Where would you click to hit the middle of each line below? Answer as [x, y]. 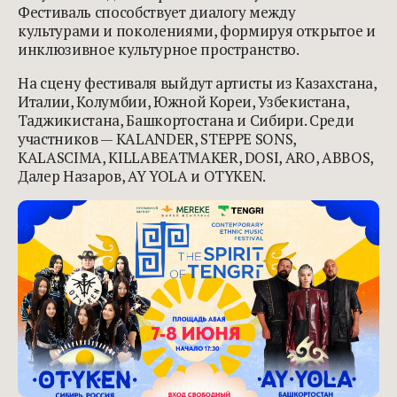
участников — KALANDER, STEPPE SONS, [157, 138]
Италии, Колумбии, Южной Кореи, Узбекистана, [183, 101]
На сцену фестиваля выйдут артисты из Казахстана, [197, 82]
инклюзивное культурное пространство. [159, 49]
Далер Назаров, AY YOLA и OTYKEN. [142, 175]
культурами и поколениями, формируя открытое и [197, 30]
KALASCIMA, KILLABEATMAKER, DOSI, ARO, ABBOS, [196, 157]
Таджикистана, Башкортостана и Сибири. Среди [186, 120]
